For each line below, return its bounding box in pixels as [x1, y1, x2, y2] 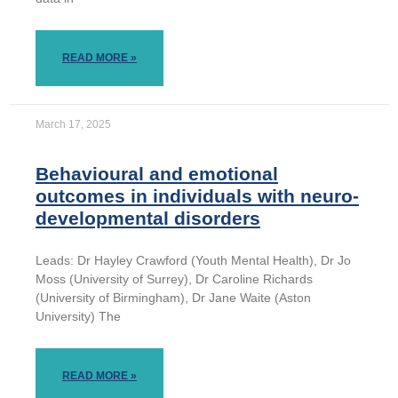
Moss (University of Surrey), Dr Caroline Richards [36, 272, 313, 287]
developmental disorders [36, 208, 260, 229]
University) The [36, 309, 121, 324]
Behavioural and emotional [36, 163, 278, 185]
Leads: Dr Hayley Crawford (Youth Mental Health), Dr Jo [36, 253, 351, 268]
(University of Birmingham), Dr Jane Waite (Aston [36, 291, 311, 306]
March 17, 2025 [36, 118, 111, 131]
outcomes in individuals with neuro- [36, 186, 359, 207]
